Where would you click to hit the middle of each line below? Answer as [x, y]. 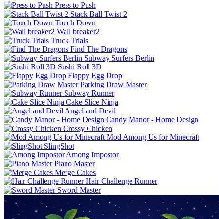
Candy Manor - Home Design [152, 119]
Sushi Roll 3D [80, 66]
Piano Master [75, 163]
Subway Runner [89, 93]
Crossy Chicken [88, 128]
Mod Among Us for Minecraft [153, 137]
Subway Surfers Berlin [119, 58]
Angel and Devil [90, 110]
